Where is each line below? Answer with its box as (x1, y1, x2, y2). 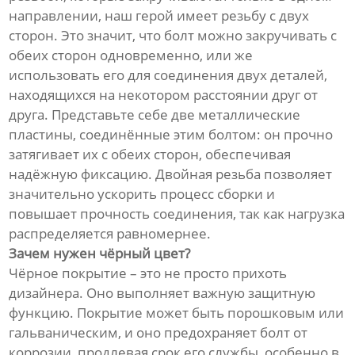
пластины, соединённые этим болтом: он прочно (9, 125, 334, 144)
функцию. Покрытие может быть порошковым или (9, 303, 345, 323)
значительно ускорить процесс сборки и (9, 185, 276, 204)
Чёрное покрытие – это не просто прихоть (9, 264, 288, 283)
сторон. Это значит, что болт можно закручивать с (9, 26, 338, 45)
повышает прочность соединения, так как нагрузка (9, 204, 345, 223)
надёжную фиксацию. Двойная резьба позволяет (9, 165, 333, 184)
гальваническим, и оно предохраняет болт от (9, 323, 308, 342)
